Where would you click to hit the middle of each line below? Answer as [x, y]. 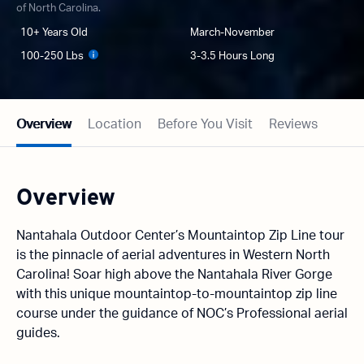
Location [115, 125]
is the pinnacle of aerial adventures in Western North [173, 256]
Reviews [293, 125]
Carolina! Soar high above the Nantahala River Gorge [174, 275]
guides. [38, 334]
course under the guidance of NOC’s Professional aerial [182, 314]
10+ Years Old [54, 33]
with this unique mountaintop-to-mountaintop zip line [177, 295]
